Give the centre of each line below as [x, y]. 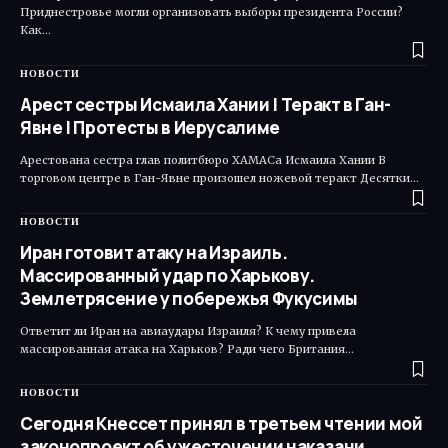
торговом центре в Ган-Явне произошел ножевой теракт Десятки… [219, 177]
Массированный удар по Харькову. [167, 275]
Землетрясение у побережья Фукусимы [189, 298]
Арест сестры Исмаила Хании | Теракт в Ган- [205, 104]
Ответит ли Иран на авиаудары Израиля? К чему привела [188, 330]
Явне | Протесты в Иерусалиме [150, 127]
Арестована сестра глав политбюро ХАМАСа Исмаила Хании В [203, 159]
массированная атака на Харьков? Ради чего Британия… [187, 348]
